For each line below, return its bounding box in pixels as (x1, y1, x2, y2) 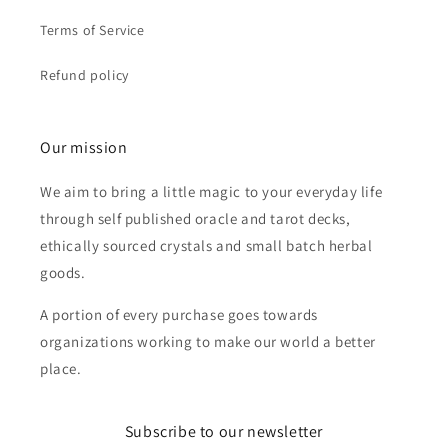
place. (40, 359, 82, 379)
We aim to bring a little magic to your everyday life (40, 182, 383, 202)
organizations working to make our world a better (40, 332, 376, 352)
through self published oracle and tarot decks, (40, 209, 351, 229)
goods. (40, 263, 86, 283)
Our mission (40, 137, 128, 159)
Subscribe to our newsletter (124, 421, 324, 443)
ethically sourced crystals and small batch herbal (40, 236, 373, 256)
